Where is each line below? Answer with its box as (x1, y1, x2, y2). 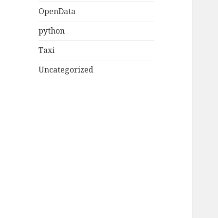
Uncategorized (38, 64, 94, 75)
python (38, 25, 65, 36)
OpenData (38, 6, 76, 17)
